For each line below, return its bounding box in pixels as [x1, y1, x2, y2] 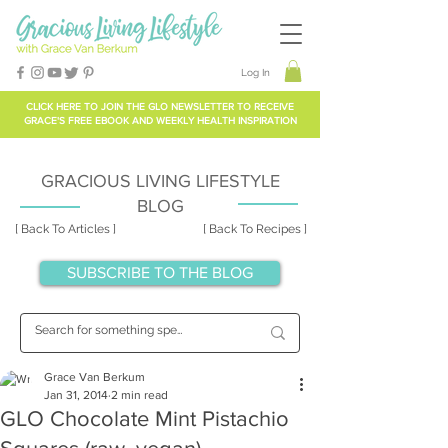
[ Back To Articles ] [14, 221, 116, 236]
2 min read [111, 387, 168, 402]
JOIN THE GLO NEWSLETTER [101, 100, 234, 112]
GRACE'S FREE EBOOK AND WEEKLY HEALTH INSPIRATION [23, 114, 297, 126]
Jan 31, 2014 [44, 387, 108, 402]
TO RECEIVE [234, 100, 294, 112]
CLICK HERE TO [26, 100, 101, 112]
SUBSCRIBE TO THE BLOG [67, 263, 253, 281]
